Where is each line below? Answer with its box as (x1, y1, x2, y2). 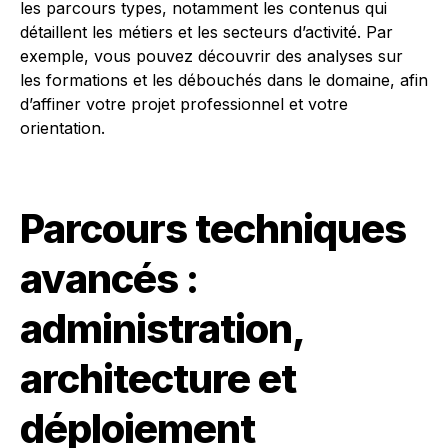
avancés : (20, 254, 198, 303)
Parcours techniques (20, 204, 406, 253)
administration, (20, 304, 303, 353)
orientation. (20, 118, 105, 138)
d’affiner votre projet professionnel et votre (20, 94, 348, 114)
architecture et (20, 354, 296, 403)
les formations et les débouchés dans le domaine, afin (20, 70, 428, 90)
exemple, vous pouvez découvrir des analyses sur (20, 46, 403, 66)
